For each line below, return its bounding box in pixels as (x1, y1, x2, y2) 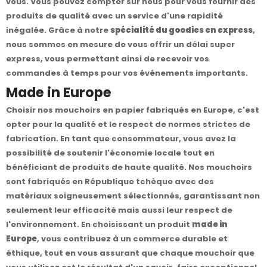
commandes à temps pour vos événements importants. (6, 67, 248, 79)
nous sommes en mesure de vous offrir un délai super (6, 38, 235, 50)
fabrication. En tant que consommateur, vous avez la (6, 133, 236, 145)
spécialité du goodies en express (110, 24, 253, 36)
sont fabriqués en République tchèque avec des (6, 176, 214, 188)
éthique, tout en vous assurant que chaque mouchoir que (6, 247, 254, 259)
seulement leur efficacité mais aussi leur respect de (6, 204, 232, 216)
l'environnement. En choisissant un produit (6, 219, 192, 231)
